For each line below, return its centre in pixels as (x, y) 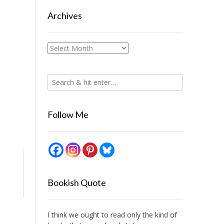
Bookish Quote (76, 182)
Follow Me (68, 114)
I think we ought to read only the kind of (112, 215)
